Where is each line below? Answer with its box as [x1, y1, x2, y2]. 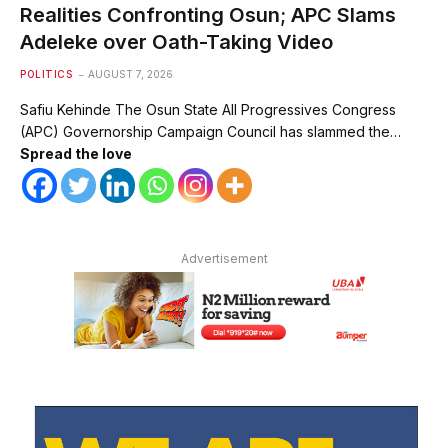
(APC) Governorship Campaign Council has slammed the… [20, 122, 401, 140]
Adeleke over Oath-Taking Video [20, 29, 333, 54]
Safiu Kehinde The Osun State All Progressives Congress [20, 100, 396, 118]
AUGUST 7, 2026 [88, 67, 173, 80]
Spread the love [20, 144, 132, 162]
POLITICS [20, 67, 72, 80]
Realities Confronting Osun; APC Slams [20, 2, 396, 27]
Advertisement [180, 250, 268, 266]
